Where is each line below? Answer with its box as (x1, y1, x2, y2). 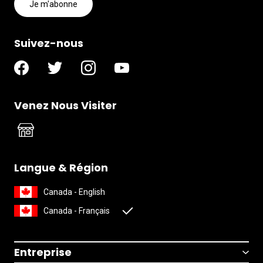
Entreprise (14, 245, 72, 259)
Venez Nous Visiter (14, 98, 117, 113)
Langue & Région (14, 160, 108, 175)
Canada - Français (43, 206, 110, 215)
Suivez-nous (14, 36, 83, 50)
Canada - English (43, 187, 105, 197)
